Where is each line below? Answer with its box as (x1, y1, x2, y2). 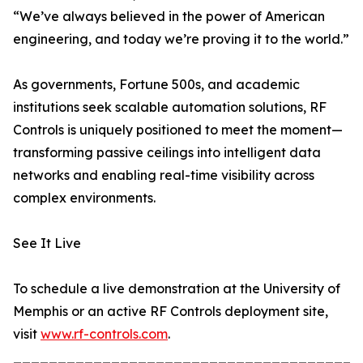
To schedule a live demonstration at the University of (13, 280, 340, 297)
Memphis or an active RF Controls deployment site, (13, 303, 328, 320)
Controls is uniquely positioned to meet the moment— (13, 122, 343, 139)
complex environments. (13, 190, 156, 207)
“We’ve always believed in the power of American (13, 8, 325, 25)
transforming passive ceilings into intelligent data (13, 144, 321, 161)
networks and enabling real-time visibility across (13, 167, 314, 184)
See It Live (13, 235, 81, 252)
